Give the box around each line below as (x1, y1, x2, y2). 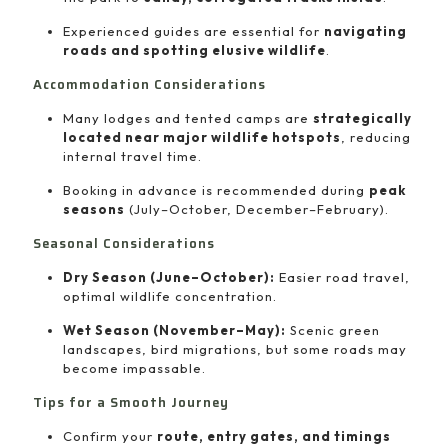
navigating (324, 23, 407, 39)
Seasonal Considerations (33, 233, 215, 254)
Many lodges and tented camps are (63, 110, 313, 126)
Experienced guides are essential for (63, 23, 324, 39)
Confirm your (63, 428, 157, 444)
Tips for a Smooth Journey (33, 392, 229, 413)
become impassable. (63, 360, 206, 376)
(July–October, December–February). (125, 201, 389, 217)
